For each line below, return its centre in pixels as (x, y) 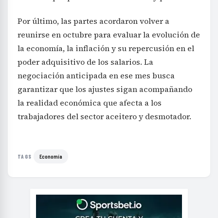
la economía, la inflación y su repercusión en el (106, 48)
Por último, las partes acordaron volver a (93, 21)
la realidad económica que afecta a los (90, 102)
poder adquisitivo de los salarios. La (85, 62)
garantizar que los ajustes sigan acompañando (105, 89)
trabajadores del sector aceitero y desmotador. (104, 116)
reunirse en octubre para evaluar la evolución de (109, 34)
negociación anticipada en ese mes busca (96, 75)
